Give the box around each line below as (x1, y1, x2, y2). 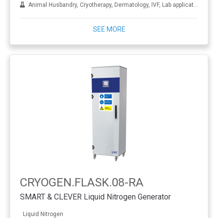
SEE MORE (92, 25, 126, 33)
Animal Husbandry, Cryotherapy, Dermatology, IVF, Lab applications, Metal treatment (25, 1, 194, 8)
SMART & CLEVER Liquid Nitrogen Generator (20, 192, 171, 201)
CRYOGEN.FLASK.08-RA (20, 176, 144, 189)
